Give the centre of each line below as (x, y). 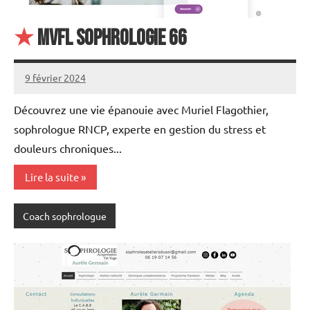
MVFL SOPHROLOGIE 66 (110, 38)
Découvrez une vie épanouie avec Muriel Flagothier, (141, 109)
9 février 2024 (55, 78)
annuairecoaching (64, 86)
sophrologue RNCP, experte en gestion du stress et (140, 128)
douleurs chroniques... (68, 148)
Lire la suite (52, 176)
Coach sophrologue (64, 216)
